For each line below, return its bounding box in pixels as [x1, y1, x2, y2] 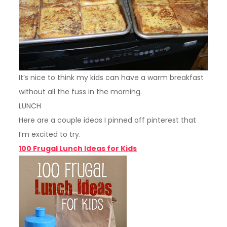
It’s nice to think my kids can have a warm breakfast [19, 72, 204, 83]
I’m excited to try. [19, 129, 81, 140]
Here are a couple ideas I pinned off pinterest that [19, 115, 197, 126]
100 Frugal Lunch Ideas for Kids [19, 143, 137, 154]
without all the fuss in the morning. [19, 87, 142, 97]
